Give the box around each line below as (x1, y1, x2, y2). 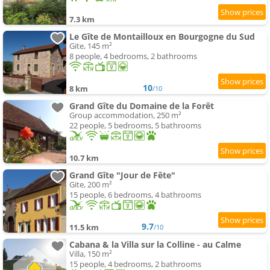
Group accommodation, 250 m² (69, 110, 181, 121)
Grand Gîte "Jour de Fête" (69, 169, 175, 181)
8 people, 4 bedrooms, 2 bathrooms (69, 51, 197, 62)
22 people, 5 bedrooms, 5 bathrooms (69, 120, 201, 131)
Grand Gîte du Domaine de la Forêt (69, 100, 214, 112)
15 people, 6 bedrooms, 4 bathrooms (69, 189, 201, 201)
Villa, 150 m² (69, 248, 112, 260)
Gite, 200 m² (69, 179, 112, 190)
